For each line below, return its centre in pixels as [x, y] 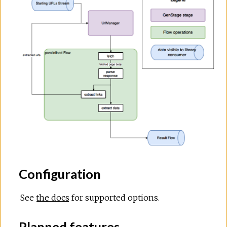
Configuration [59, 174]
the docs [53, 198]
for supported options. [115, 198]
